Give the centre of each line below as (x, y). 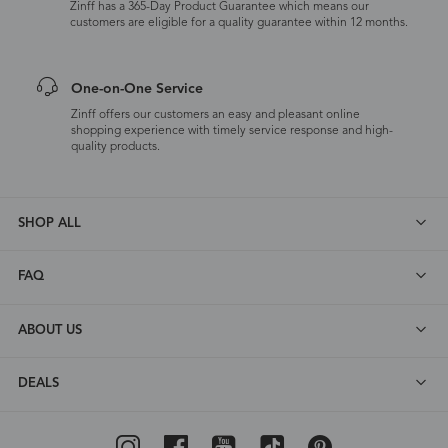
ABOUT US (49, 330)
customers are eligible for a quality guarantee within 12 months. (239, 23)
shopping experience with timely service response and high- (231, 130)
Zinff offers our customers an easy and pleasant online (215, 114)
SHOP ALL (49, 223)
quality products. (115, 146)
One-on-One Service (136, 89)
